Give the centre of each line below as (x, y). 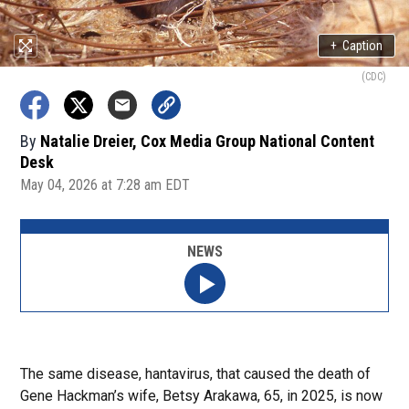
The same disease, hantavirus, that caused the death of (196, 374)
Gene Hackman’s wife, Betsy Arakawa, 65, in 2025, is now (202, 396)
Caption (362, 45)
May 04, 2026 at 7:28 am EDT (105, 185)
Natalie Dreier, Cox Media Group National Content (208, 141)
